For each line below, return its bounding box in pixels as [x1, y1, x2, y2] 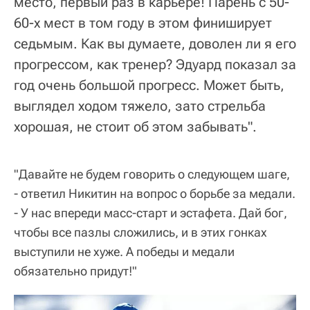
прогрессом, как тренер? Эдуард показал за [14, 55, 296, 73]
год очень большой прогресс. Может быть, [14, 76, 284, 93]
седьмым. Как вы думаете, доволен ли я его [14, 35, 296, 52]
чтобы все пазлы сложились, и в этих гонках [14, 224, 267, 239]
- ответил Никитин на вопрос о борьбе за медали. [14, 185, 295, 201]
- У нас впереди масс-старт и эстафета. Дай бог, [14, 205, 287, 220]
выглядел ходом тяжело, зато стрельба [14, 97, 266, 114]
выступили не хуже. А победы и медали [14, 244, 235, 259]
